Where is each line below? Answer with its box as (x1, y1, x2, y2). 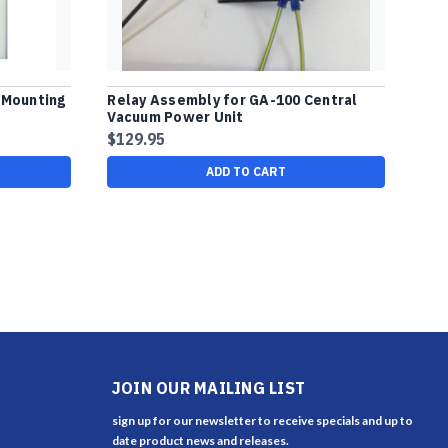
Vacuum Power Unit (107, 107, 244, 126)
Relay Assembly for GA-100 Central (107, 90, 358, 109)
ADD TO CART (206, 163, 287, 179)
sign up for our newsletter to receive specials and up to (111, 412, 413, 428)
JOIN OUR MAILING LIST (111, 377, 305, 398)
